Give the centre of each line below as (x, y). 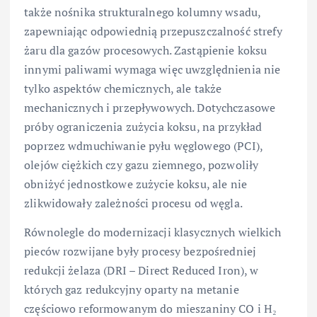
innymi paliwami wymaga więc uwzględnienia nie (152, 70)
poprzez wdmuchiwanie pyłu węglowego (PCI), (143, 146)
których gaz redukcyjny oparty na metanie (132, 290)
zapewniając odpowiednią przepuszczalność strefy (153, 31)
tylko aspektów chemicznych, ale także (123, 89)
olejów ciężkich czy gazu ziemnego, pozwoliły (142, 165)
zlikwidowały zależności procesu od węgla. (133, 203)
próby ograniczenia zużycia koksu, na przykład (143, 127)
